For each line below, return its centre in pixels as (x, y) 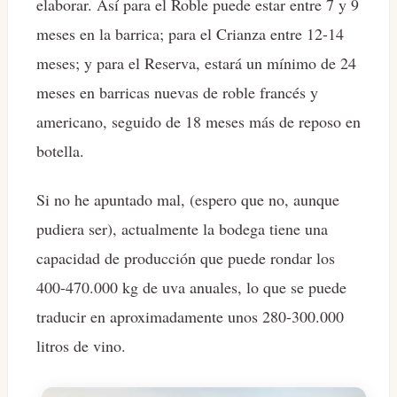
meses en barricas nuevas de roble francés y (177, 92)
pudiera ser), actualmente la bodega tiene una (182, 228)
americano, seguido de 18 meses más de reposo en (198, 121)
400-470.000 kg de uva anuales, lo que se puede (191, 287)
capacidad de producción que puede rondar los (186, 257)
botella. (60, 150)
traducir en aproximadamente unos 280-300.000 (190, 316)
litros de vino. (81, 345)
